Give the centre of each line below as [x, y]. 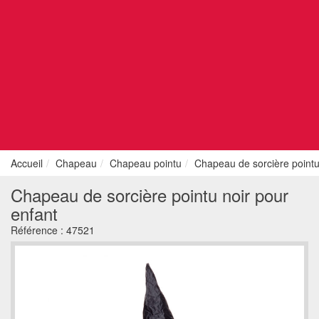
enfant [34, 213]
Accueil [27, 163]
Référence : [38, 230]
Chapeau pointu [146, 163]
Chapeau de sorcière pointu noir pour [150, 195]
